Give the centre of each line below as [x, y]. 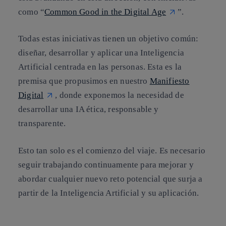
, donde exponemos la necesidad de [120, 95]
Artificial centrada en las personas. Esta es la [100, 67]
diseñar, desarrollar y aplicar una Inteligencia [101, 53]
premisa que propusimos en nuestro [84, 81]
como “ [32, 12]
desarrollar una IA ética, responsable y [89, 109]
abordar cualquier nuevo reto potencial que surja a [110, 179]
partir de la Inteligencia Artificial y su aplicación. [109, 193]
